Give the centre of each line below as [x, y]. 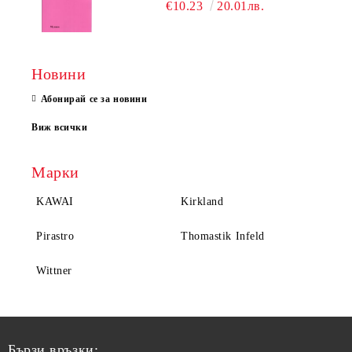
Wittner [54, 271]
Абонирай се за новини [94, 99]
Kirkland [202, 202]
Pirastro [55, 236]
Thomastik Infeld [223, 236]
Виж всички [60, 128]
